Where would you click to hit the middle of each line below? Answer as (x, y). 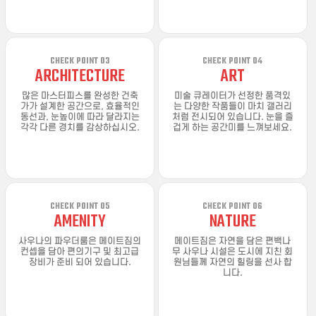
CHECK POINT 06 (233, 207)
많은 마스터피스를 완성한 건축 (80, 96)
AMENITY (80, 222)
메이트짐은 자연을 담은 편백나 (233, 241)
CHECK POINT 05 (80, 207)
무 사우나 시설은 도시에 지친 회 (233, 252)
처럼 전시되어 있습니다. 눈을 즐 (232, 117)
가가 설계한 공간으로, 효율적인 (80, 107)
